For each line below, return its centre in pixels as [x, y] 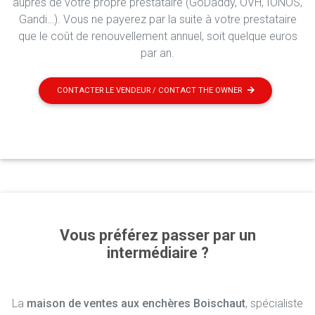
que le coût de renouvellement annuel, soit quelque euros [157, 36]
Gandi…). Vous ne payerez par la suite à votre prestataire [157, 19]
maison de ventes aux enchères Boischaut [136, 304]
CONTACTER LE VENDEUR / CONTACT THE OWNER [149, 91]
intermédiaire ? [157, 253]
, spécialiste [274, 304]
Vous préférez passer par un [157, 236]
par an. [157, 53]
